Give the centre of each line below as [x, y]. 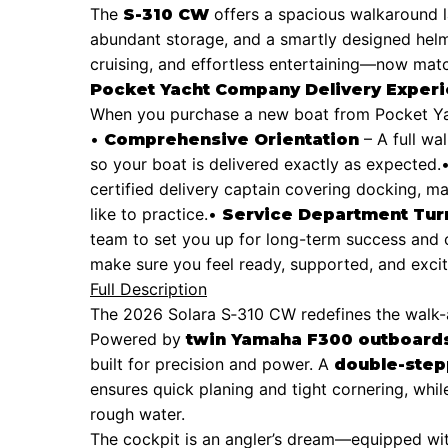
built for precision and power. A [212, 363]
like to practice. [149, 213]
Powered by [138, 338]
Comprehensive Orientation [231, 139]
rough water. [137, 413]
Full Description [148, 288]
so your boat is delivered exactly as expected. [265, 163]
